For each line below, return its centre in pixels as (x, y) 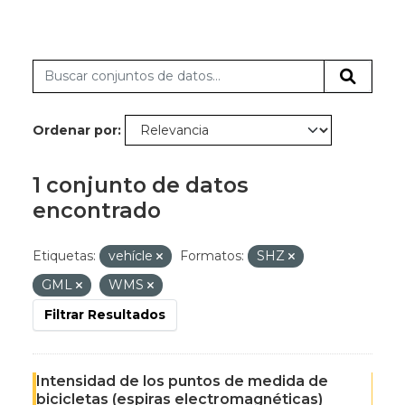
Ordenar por (75, 130)
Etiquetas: (64, 256)
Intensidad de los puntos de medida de (182, 381)
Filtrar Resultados (105, 315)
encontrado (97, 210)
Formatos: (212, 256)
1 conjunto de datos (141, 185)
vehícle (132, 256)
